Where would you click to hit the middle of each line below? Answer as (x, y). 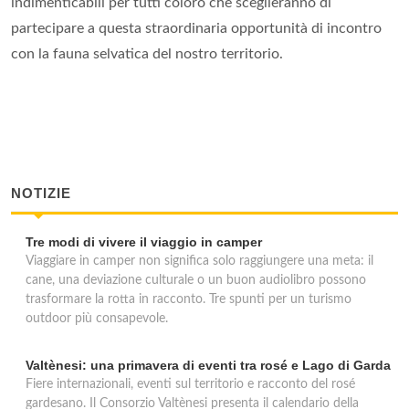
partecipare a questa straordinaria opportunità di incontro (196, 28)
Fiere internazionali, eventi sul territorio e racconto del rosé (190, 384)
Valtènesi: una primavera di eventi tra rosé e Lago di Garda (208, 365)
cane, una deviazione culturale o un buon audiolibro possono (196, 280)
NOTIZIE (41, 193)
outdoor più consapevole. (97, 319)
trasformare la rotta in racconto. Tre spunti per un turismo (189, 299)
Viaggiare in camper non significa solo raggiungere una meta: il (199, 261)
